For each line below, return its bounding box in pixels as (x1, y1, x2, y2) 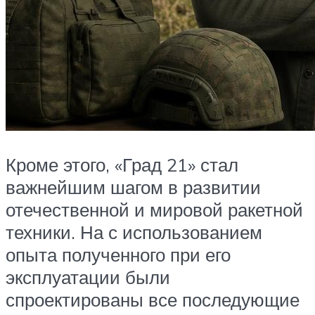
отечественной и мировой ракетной (6, 198, 303, 221)
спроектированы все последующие (6, 288, 300, 311)
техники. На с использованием (6, 220, 262, 243)
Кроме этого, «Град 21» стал (6, 153, 238, 176)
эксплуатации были (6, 265, 170, 288)
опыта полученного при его (6, 243, 231, 266)
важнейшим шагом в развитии (6, 175, 261, 198)
